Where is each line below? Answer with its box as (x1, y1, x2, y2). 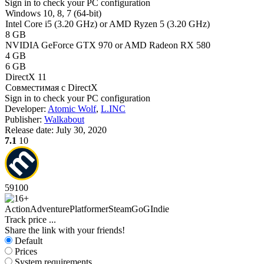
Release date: (5, 125, 56, 135)
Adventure (30, 204, 70, 214)
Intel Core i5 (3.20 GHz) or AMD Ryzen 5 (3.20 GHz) (5, 19, 210, 29)
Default (15, 236, 42, 246)
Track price (5, 214, 49, 225)
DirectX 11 (5, 72, 47, 82)
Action (5, 204, 30, 214)
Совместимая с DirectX (5, 82, 98, 93)
